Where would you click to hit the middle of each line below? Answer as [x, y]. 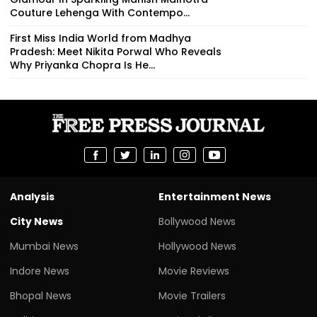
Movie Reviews [194, 271]
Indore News [40, 271]
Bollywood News [197, 221]
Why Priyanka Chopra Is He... [82, 65]
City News [36, 221]
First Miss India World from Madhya [100, 38]
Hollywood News [197, 246]
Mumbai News [44, 246]
